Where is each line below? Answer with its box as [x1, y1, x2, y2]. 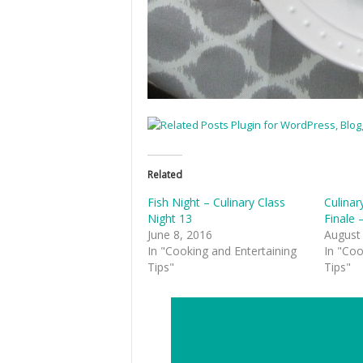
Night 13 [147, 211, 192, 227]
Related [147, 168, 182, 182]
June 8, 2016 [147, 227, 212, 243]
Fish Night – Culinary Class [147, 194, 285, 211]
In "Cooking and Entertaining [147, 243, 297, 259]
